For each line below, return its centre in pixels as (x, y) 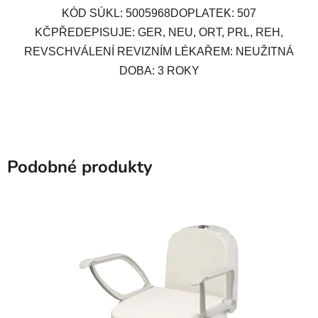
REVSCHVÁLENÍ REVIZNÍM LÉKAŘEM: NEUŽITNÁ (159, 51)
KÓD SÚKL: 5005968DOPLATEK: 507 (159, 13)
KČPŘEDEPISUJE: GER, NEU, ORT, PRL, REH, (159, 32)
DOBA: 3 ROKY (159, 70)
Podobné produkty (80, 166)
